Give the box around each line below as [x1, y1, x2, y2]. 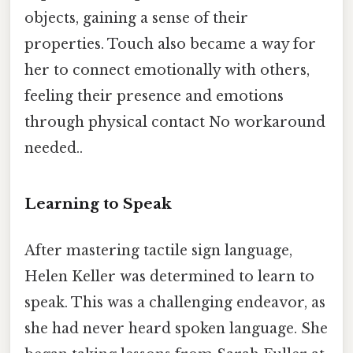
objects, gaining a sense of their [24, 9, 248, 28]
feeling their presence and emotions [24, 87, 284, 106]
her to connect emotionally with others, [24, 61, 310, 80]
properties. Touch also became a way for [24, 35, 316, 54]
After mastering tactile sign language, [24, 242, 292, 260]
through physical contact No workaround [24, 113, 325, 132]
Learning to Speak [24, 195, 172, 214]
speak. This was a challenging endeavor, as [24, 294, 325, 312]
